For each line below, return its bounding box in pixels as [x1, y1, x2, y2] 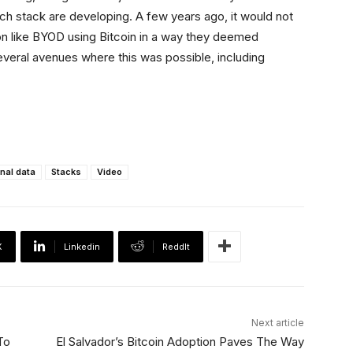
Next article [251, 316, 304, 329]
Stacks [51, 165, 81, 177]
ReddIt [162, 240, 190, 252]
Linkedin [64, 240, 100, 252]
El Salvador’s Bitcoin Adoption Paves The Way [55, 333, 304, 349]
